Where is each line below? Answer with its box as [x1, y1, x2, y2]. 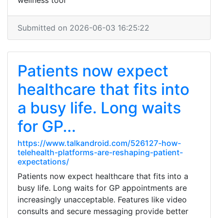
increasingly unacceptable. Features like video [18, 195, 187, 204]
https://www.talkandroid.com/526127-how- [18, 138, 181, 148]
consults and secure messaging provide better [18, 206, 188, 216]
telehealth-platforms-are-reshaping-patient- [18, 147, 183, 157]
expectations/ [18, 157, 69, 166]
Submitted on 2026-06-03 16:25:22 [18, 23, 149, 33]
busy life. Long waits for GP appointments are [18, 183, 187, 193]
